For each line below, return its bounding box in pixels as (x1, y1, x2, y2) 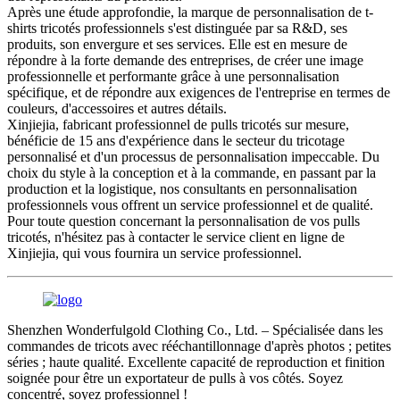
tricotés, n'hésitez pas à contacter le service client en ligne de (7, 229, 345, 245)
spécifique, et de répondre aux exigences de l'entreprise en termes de (7, 84, 390, 100)
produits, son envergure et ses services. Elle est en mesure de (7, 36, 347, 52)
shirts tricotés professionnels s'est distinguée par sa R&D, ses (7, 20, 347, 36)
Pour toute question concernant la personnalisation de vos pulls (7, 212, 360, 229)
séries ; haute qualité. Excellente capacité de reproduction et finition (7, 354, 385, 370)
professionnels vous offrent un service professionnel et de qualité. (7, 196, 373, 212)
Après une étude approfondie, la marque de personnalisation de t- (7, 4, 373, 20)
